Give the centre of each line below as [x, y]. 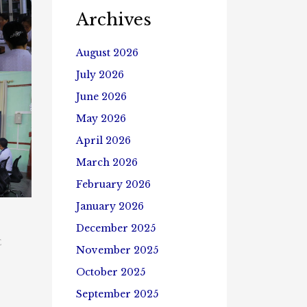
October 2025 [111, 272]
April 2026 [103, 140]
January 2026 [110, 206]
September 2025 [117, 294]
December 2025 [116, 228]
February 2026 [113, 184]
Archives [114, 20]
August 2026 [107, 53]
